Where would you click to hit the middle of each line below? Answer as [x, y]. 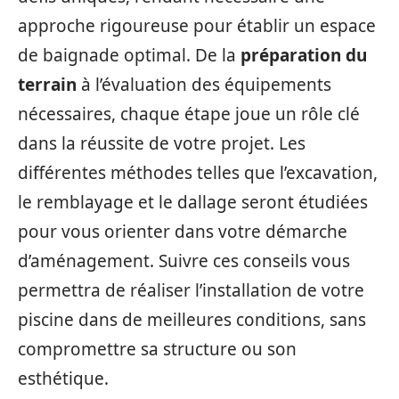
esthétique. [63, 379]
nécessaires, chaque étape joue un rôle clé [189, 114]
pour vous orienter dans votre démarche [183, 232]
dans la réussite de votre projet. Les [162, 143]
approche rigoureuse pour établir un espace [197, 26]
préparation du [304, 55]
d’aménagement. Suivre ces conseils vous [184, 261]
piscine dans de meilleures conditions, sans [192, 320]
